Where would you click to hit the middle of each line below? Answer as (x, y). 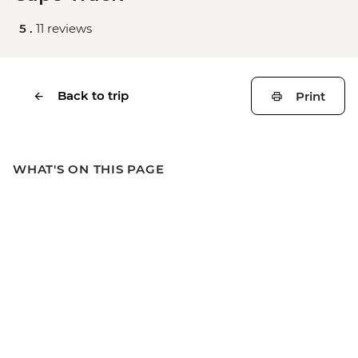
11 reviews (64, 28)
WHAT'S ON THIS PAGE (89, 169)
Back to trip (93, 95)
